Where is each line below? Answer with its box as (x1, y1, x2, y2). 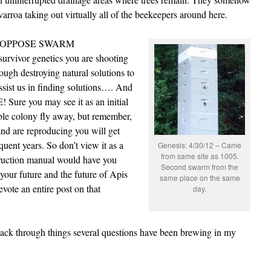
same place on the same (159, 172, 240, 183)
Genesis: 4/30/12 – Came (158, 140, 241, 150)
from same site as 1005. (160, 151, 239, 161)
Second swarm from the (161, 162, 238, 172)
